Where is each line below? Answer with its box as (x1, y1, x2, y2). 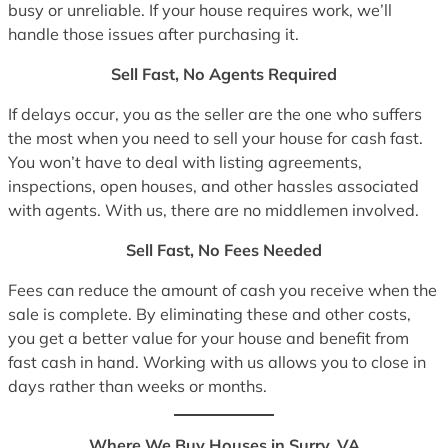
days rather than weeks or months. (8, 376, 267, 397)
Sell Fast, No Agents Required (111, 63, 337, 84)
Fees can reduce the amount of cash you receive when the (8, 280, 437, 301)
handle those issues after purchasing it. (8, 23, 299, 44)
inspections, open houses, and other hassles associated (8, 175, 419, 196)
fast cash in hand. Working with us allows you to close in (8, 352, 426, 373)
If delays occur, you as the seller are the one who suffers (8, 103, 422, 124)
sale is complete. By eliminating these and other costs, (8, 304, 411, 325)
